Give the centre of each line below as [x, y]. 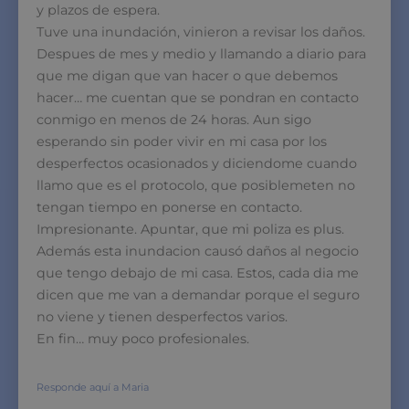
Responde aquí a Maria [93, 387]
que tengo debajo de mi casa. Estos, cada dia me [198, 273]
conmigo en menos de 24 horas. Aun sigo [174, 119]
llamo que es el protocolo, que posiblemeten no [196, 185]
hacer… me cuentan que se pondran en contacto [198, 97]
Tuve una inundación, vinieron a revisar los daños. [201, 31]
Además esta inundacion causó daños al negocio [198, 251]
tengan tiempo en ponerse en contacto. [169, 207]
